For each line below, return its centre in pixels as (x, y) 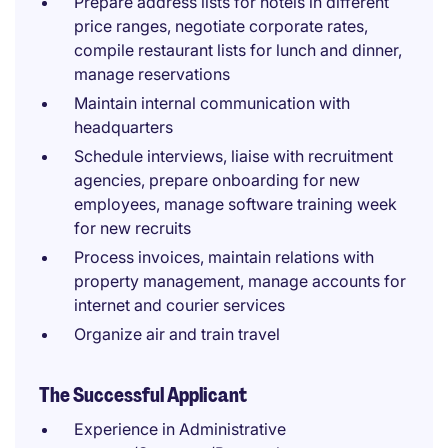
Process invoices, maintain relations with (224, 257)
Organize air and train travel (177, 334)
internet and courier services (179, 305)
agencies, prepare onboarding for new (217, 180)
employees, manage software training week (235, 204)
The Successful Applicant (143, 395)
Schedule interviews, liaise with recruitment (233, 156)
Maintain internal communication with (212, 103)
